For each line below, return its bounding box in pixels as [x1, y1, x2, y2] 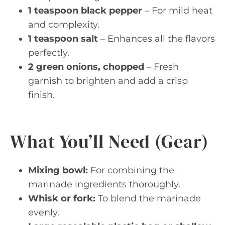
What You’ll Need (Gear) [10, 129, 208, 154]
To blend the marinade [95, 193, 201, 204]
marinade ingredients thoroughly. [28, 179, 180, 190]
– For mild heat [142, 5, 212, 16]
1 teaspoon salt [28, 33, 98, 44]
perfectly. [28, 47, 69, 58]
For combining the [88, 165, 174, 176]
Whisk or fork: [28, 193, 95, 204]
